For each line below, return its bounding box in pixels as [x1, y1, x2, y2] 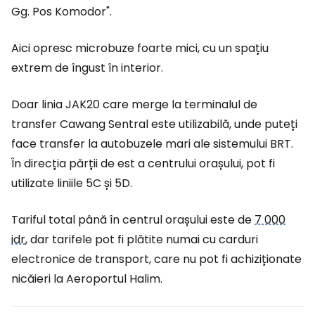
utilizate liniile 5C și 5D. [11, 175, 132, 192]
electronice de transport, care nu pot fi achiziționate [11, 251, 302, 268]
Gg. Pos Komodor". [11, 4, 112, 20]
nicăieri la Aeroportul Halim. [11, 271, 162, 288]
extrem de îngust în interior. [11, 60, 163, 77]
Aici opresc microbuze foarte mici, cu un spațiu [11, 40, 269, 57]
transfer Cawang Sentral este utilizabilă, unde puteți [11, 116, 297, 133]
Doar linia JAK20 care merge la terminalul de [11, 96, 257, 113]
